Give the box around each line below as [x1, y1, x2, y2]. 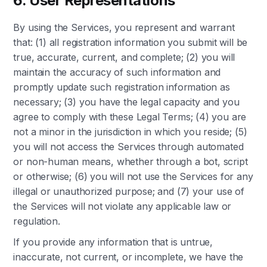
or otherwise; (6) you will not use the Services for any [13, 170, 253, 182]
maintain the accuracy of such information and [13, 66, 221, 78]
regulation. [13, 215, 60, 227]
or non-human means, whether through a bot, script [13, 156, 248, 167]
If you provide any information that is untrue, [13, 236, 213, 248]
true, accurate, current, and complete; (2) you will [13, 51, 235, 63]
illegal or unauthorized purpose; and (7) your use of [13, 185, 245, 197]
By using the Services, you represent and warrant [13, 21, 235, 33]
